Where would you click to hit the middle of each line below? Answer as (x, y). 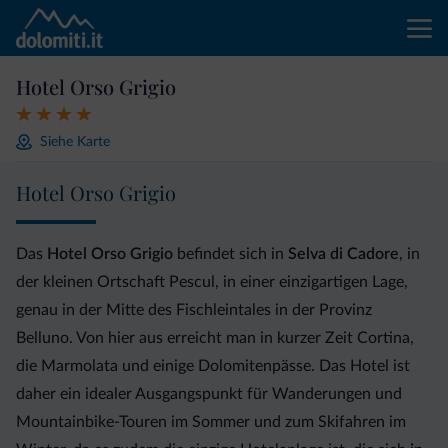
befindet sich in (230, 254)
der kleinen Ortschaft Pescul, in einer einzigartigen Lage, (212, 282)
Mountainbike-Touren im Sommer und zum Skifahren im (211, 422)
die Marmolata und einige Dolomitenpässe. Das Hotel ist (213, 366)
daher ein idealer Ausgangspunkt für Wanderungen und (209, 394)
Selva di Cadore (343, 254)
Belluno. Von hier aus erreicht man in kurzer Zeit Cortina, (215, 338)
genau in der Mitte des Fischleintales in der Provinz (194, 310)
